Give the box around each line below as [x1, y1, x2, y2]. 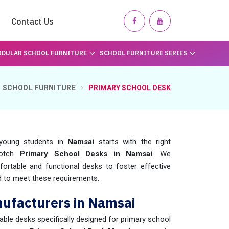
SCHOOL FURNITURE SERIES [99, 49, 187, 57]
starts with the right [94, 137, 171, 146]
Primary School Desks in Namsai [20, 149, 153, 158]
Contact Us [11, 16, 54, 27]
